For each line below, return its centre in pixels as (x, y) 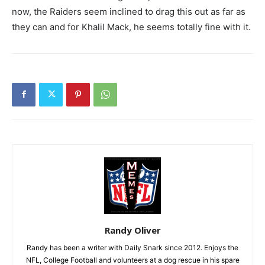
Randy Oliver (132, 230)
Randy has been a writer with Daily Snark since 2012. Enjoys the (132, 247)
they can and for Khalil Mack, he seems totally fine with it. (131, 27)
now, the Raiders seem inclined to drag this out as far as (129, 11)
